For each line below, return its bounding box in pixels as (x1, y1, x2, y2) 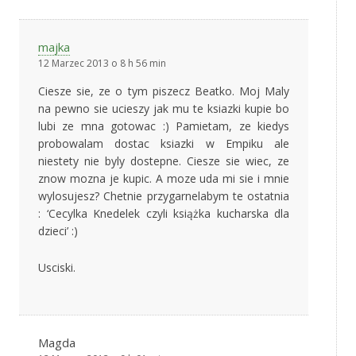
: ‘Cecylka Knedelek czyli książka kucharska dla (38, 206, 289, 222)
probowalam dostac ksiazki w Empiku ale (38, 136, 289, 152)
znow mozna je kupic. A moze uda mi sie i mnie (38, 171, 289, 187)
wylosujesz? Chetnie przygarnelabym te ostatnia (38, 188, 289, 204)
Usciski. (38, 260, 75, 276)
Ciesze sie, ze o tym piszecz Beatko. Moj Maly (38, 83, 289, 99)
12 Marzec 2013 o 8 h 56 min (38, 56, 166, 71)
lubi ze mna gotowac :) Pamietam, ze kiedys (38, 118, 289, 134)
